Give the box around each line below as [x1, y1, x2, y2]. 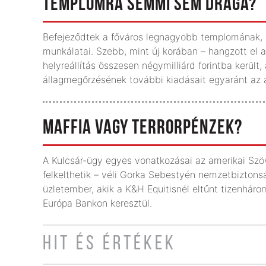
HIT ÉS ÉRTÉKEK [43, 234, 176, 255]
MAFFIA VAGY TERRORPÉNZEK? [43, 118, 242, 139]
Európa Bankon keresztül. [43, 197, 152, 209]
